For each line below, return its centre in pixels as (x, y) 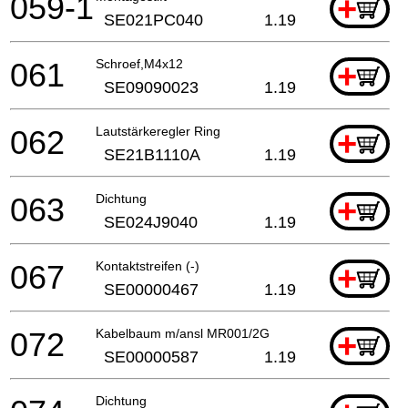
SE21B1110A (152, 154)
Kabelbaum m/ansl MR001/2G (183, 333)
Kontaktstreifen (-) (148, 265)
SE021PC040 (153, 20)
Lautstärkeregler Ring (158, 131)
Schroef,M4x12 (139, 63)
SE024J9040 (151, 222)
